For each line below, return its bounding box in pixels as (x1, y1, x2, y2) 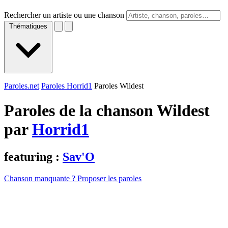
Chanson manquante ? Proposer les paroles (4, 174, 141, 183)
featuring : (4, 150, 63, 163)
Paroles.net (4, 81, 39, 90)
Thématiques (9, 22, 47, 30)
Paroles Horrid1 (41, 81, 92, 90)
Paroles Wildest (94, 81, 144, 90)
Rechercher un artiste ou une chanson (4, 11, 124, 19)
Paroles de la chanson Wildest (4, 101, 210, 120)
